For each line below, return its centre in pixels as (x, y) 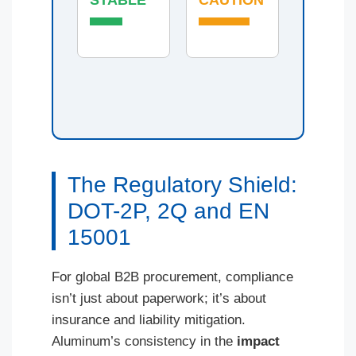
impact (258, 341)
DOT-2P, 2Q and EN (168, 211)
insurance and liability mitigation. (149, 320)
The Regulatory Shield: (182, 185)
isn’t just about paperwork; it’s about (159, 298)
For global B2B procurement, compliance (172, 277)
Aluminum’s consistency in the (144, 341)
